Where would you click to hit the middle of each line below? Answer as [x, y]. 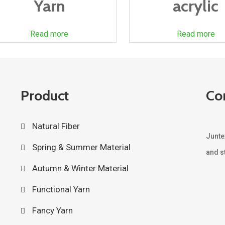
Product [44, 95]
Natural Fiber [56, 126]
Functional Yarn [61, 189]
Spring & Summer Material [82, 147]
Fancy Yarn [53, 210]
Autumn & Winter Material [81, 168]
